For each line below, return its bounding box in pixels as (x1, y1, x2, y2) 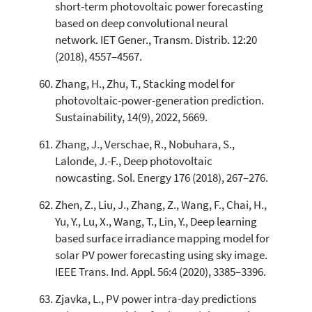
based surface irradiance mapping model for (54, 231, 270, 246)
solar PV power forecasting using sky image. (54, 247, 267, 263)
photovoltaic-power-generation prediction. (54, 93, 264, 108)
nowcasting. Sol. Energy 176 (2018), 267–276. (54, 170, 268, 185)
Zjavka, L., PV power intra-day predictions (54, 291, 256, 306)
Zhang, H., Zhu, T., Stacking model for (54, 76, 235, 91)
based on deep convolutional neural (54, 15, 228, 31)
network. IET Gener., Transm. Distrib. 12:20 (54, 32, 257, 47)
